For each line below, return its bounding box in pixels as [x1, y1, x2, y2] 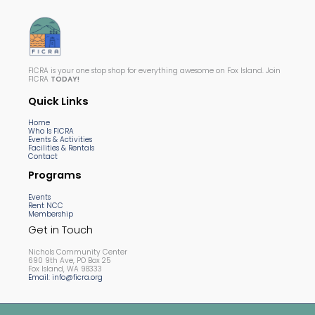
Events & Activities [28, 134, 92, 146]
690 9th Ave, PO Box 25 [28, 255, 110, 266]
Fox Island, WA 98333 [28, 263, 102, 274]
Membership [28, 208, 73, 219]
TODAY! [51, 73, 79, 84]
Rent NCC [28, 200, 63, 211]
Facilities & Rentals [28, 143, 94, 154]
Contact [28, 151, 58, 162]
